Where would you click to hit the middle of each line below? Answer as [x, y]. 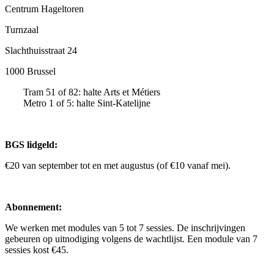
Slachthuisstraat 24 [41, 50]
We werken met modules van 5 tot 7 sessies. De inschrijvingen [125, 228]
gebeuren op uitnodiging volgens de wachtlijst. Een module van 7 [131, 239]
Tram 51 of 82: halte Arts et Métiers [92, 92]
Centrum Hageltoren [44, 9]
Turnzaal [22, 29]
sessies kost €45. [37, 250]
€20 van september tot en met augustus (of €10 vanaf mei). [118, 165]
